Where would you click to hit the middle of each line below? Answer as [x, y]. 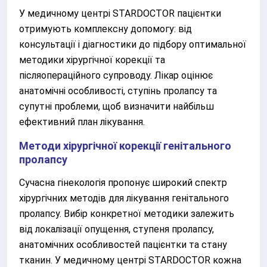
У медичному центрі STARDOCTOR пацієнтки [120, 13]
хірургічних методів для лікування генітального [124, 198]
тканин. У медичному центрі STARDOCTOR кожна [130, 260]
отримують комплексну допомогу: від [105, 29]
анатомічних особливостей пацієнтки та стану [123, 245]
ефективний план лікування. [82, 122]
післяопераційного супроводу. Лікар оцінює [116, 75]
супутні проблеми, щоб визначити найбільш [117, 106]
